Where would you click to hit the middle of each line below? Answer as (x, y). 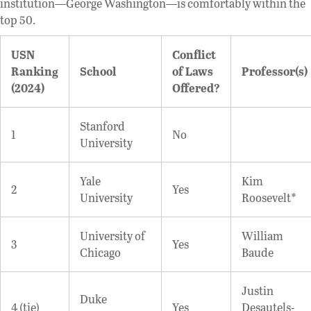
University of (112, 235)
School (98, 71)
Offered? (196, 87)
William (262, 235)
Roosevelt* (269, 197)
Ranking (35, 71)
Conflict (194, 54)
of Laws (193, 71)
